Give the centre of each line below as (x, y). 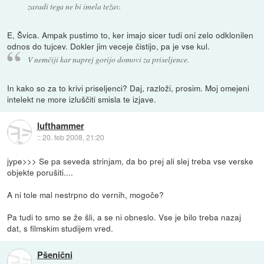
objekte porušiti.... (40, 172)
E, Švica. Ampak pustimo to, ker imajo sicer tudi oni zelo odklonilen (131, 35)
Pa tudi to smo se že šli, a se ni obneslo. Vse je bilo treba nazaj (124, 217)
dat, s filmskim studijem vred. (60, 228)
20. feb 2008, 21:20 (73, 137)
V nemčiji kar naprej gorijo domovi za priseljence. (108, 60)
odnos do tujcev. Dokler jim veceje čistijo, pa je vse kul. (109, 46)
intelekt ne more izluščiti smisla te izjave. (82, 99)
